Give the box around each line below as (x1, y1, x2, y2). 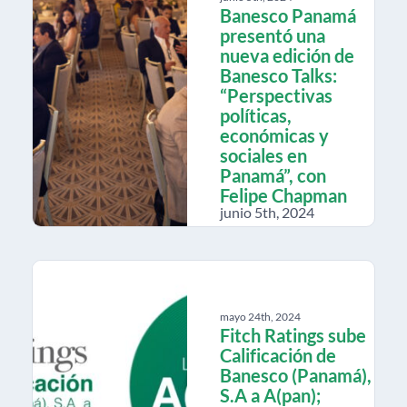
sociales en (220, 144, 307, 166)
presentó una (220, 24, 325, 46)
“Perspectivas (220, 84, 333, 106)
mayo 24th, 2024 (220, 309, 301, 323)
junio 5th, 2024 (220, 203, 314, 221)
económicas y (220, 124, 329, 146)
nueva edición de (220, 44, 354, 66)
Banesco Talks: (220, 64, 337, 86)
